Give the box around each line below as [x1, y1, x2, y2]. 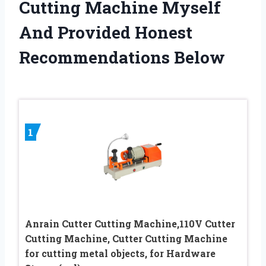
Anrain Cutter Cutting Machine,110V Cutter [25, 217, 235, 230]
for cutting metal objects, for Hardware [25, 246, 216, 259]
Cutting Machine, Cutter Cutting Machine [25, 232, 227, 245]
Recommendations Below [19, 46, 225, 68]
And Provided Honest [19, 21, 192, 43]
